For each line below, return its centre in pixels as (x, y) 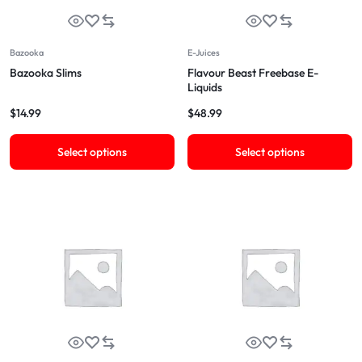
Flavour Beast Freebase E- (253, 73)
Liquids (205, 87)
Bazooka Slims (46, 73)
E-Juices (204, 53)
